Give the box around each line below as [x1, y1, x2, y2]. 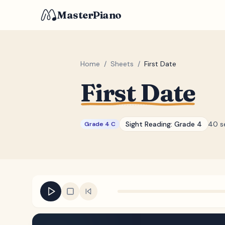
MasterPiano [57, 9, 122, 21]
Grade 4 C [84, 120, 116, 128]
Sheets [110, 59, 134, 68]
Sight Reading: [126, 120, 174, 129]
